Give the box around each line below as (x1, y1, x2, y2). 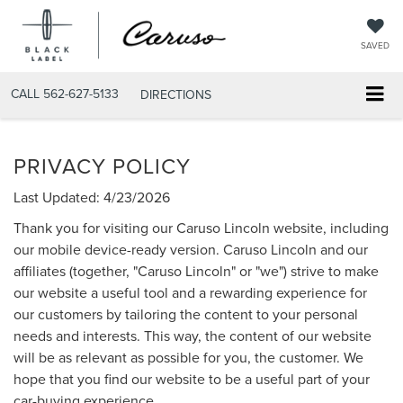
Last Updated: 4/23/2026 (13, 186, 170, 207)
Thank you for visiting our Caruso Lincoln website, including (13, 217, 389, 237)
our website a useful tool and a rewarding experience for (13, 282, 367, 302)
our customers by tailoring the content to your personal (13, 303, 358, 324)
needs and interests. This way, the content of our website (13, 325, 372, 345)
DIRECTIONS (140, 85, 211, 103)
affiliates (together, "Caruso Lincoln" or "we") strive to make (13, 260, 379, 281)
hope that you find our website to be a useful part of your (13, 368, 370, 389)
